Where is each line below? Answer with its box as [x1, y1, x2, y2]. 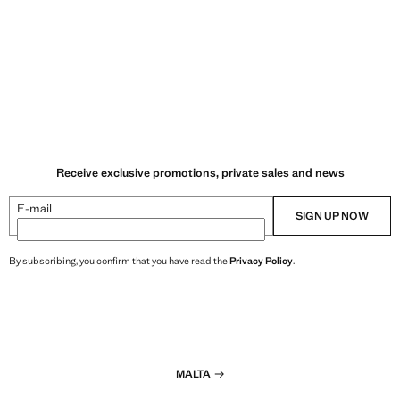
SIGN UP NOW [296, 208, 369, 223]
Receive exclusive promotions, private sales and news [55, 164, 345, 180]
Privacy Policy [229, 254, 293, 267]
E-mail [17, 200, 52, 216]
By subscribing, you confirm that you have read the [9, 254, 229, 267]
